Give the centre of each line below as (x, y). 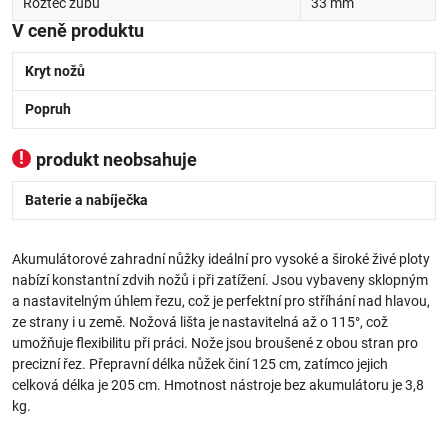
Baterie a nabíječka (86, 200)
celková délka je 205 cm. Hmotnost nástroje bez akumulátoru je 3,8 (218, 385)
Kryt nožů (55, 71)
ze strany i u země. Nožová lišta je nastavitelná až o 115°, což (200, 322)
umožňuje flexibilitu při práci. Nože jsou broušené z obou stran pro (215, 343)
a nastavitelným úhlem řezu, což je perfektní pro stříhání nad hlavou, (221, 301)
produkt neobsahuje (116, 160)
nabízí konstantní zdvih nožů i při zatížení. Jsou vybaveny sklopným (220, 280)
